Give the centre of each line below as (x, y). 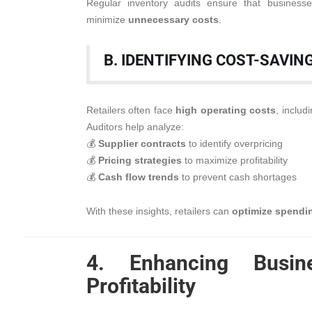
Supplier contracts (142, 143)
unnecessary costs (173, 19)
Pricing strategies (140, 160)
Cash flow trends (139, 177)
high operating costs (226, 110)
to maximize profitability (235, 160)
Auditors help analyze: (135, 127)
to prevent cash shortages (238, 177)
